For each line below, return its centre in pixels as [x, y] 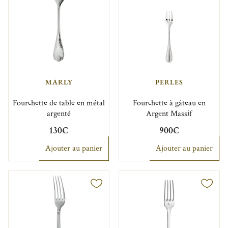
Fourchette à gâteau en [169, 103]
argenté [59, 113]
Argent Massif [169, 113]
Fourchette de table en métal [59, 103]
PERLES [169, 82]
